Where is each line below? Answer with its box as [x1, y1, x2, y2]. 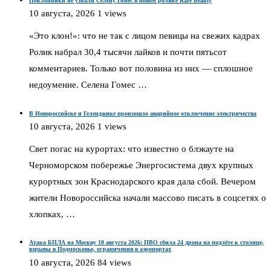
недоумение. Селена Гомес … [29, 80, 147, 90]
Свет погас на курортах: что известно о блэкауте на [29, 144, 234, 154]
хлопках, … [29, 209, 75, 220]
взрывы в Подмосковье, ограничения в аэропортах [29, 246, 171, 253]
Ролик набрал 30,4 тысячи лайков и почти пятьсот [29, 47, 227, 57]
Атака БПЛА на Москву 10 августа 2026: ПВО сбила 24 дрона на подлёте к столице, [29, 239, 264, 246]
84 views [97, 257, 131, 267]
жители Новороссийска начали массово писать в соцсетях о [29, 193, 266, 203]
